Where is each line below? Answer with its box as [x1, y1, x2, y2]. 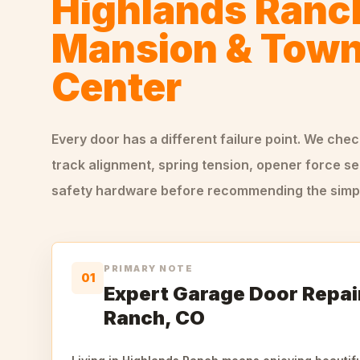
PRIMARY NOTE [104, 263, 194, 274]
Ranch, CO [104, 306, 205, 329]
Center [51, 63, 182, 111]
